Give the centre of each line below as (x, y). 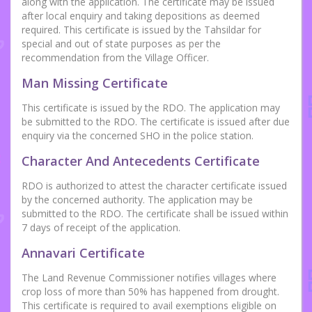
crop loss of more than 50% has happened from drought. (150, 292)
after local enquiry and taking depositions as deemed (141, 16)
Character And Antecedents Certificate (141, 161)
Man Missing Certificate (95, 83)
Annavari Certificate (83, 253)
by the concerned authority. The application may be (137, 200)
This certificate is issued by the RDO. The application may (151, 108)
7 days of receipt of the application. (101, 228)
